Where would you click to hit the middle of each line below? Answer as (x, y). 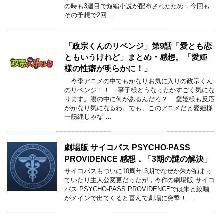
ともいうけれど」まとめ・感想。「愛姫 (136, 57)
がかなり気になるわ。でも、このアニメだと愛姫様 (139, 108)
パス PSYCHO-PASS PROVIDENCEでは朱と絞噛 (137, 189)
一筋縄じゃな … (88, 117)
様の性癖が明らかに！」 (108, 69)
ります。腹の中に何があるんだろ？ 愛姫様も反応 (139, 99)
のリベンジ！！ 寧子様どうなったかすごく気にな (139, 90)
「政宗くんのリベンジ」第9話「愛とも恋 (138, 46)
